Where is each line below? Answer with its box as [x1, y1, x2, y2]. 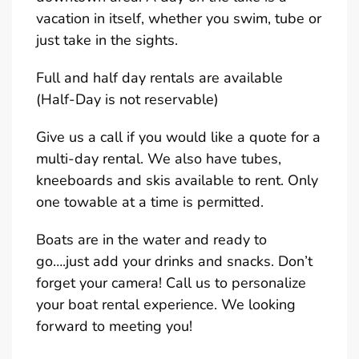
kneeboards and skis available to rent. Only [36, 170, 318, 190]
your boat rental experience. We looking [36, 294, 296, 314]
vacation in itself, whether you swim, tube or [36, 8, 321, 28]
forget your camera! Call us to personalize [36, 272, 306, 292]
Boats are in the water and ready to [36, 229, 267, 249]
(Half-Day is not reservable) [36, 89, 219, 109]
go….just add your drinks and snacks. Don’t [36, 251, 313, 271]
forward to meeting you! [36, 316, 192, 336]
